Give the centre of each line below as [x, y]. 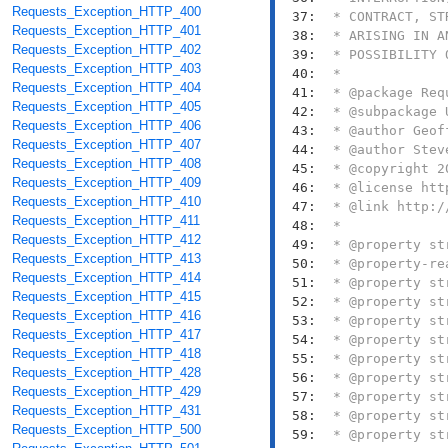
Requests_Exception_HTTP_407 [106, 145]
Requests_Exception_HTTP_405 [106, 107]
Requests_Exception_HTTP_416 [106, 316]
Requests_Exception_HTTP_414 [106, 278]
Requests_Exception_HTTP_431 [106, 411]
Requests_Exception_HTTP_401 [106, 31]
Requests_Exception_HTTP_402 [106, 50]
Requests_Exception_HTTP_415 [106, 297]
